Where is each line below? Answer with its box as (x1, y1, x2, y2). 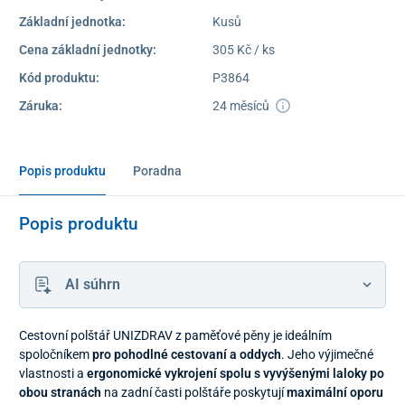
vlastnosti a (19, 365, 87, 381)
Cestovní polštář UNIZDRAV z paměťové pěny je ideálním (19, 327, 332, 343)
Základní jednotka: (19, 14, 126, 29)
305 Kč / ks (212, 42, 275, 57)
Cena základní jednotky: (19, 42, 156, 57)
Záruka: (19, 98, 62, 113)
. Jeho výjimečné (281, 346, 373, 362)
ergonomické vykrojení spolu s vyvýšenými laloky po (87, 365, 384, 381)
